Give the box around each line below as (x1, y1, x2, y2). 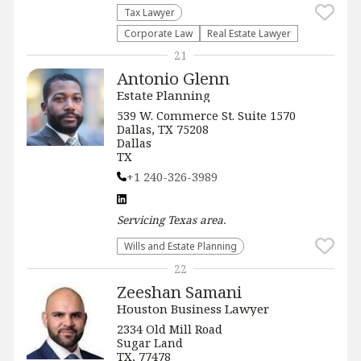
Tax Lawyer (124, 5, 175, 19)
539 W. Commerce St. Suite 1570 (117, 107, 296, 123)
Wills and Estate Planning (124, 239, 237, 252)
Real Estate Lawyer (207, 26, 291, 39)
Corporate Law (124, 26, 193, 39)
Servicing (117, 211, 168, 227)
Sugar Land (117, 334, 183, 351)
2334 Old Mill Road (117, 321, 222, 337)
